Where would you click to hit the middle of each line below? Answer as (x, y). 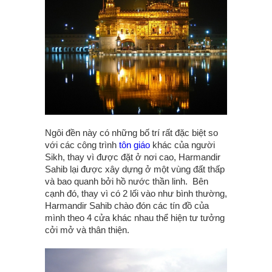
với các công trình (82, 145)
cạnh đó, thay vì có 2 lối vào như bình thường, (136, 193)
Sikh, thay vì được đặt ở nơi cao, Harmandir (133, 157)
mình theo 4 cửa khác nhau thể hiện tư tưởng (135, 218)
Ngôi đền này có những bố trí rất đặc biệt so (131, 133)
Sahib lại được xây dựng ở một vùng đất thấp (135, 169)
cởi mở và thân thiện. (88, 230)
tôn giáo (134, 145)
